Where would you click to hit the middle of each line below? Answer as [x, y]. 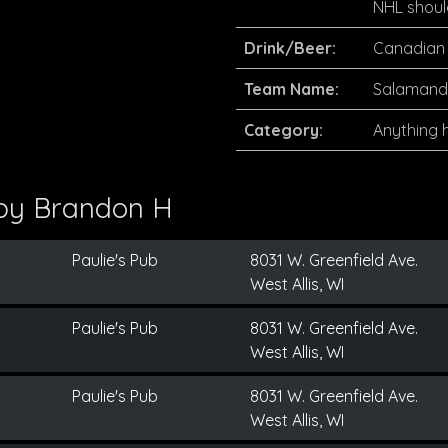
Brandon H [103, 207]
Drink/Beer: [290, 48]
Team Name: [291, 89]
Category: [283, 130]
